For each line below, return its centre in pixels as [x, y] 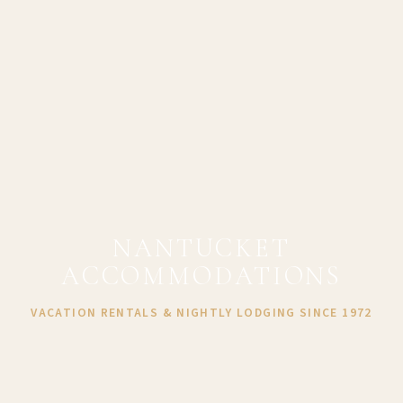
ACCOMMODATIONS [201, 276]
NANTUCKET [201, 248]
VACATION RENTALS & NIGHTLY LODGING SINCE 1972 [201, 313]
